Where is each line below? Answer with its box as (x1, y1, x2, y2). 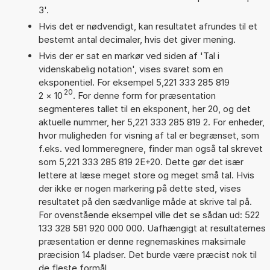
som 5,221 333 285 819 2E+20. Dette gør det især (38, 155, 243, 168)
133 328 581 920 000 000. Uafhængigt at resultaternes (38, 222, 266, 234)
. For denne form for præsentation (72, 89, 216, 101)
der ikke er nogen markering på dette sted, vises (38, 182, 241, 194)
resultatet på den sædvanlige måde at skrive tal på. (38, 195, 252, 207)
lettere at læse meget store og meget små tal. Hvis (38, 169, 254, 181)
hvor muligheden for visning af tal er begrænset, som (38, 129, 259, 141)
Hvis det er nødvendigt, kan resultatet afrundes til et (38, 20, 257, 32)
